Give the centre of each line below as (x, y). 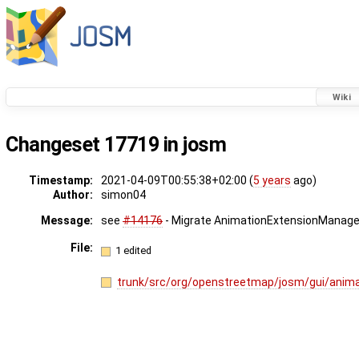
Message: (67, 221)
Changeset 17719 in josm (116, 145)
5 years (272, 181)
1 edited (134, 250)
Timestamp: (61, 181)
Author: (73, 195)
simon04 (123, 195)
